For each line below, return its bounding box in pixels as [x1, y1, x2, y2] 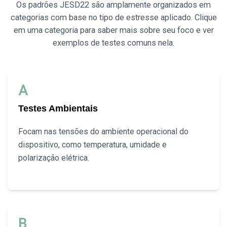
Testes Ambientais [18, 103, 98, 114]
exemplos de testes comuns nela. [53, 38, 174, 48]
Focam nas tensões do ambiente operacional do [18, 127, 189, 137]
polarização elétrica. [18, 153, 90, 163]
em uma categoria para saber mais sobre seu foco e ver [13, 25, 214, 35]
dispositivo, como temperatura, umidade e [18, 140, 167, 150]
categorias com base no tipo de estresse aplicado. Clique [10, 13, 217, 23]
